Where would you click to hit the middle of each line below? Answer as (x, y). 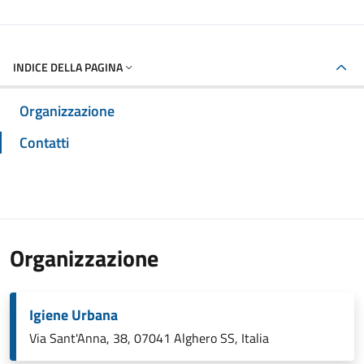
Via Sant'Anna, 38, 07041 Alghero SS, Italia (149, 338)
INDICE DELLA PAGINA (68, 67)
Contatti (44, 143)
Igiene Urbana (74, 315)
